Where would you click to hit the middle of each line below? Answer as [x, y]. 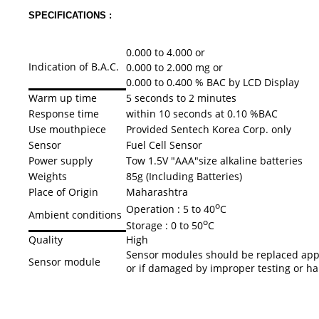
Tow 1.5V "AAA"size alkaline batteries [214, 161]
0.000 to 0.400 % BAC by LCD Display [213, 83]
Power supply [61, 161]
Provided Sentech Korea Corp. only [209, 130]
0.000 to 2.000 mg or [174, 68]
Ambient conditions [75, 215]
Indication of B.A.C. [74, 67]
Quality [46, 240]
